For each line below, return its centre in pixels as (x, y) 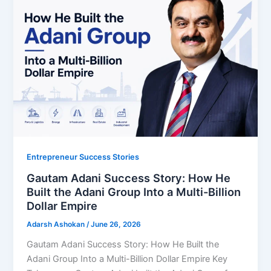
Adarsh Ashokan (57, 225)
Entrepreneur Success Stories (83, 157)
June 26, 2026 (116, 225)
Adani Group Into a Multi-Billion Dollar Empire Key (127, 259)
